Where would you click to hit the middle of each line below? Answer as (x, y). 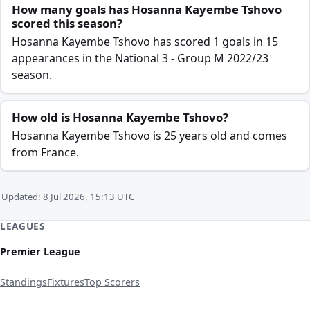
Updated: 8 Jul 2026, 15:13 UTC (68, 197)
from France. (45, 152)
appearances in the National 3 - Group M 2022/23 (140, 58)
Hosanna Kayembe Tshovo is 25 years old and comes (149, 136)
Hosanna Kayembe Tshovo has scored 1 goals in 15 (145, 42)
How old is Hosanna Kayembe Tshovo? (120, 117)
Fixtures (66, 282)
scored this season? (67, 23)
